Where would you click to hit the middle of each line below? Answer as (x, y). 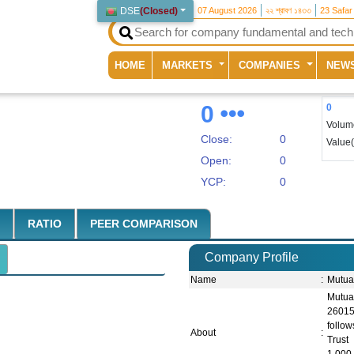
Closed (159, 11)
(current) (166, 64)
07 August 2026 (228, 10)
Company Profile (252, 258)
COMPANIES (271, 65)
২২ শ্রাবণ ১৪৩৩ (289, 10)
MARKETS (189, 65)
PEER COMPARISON (143, 224)
